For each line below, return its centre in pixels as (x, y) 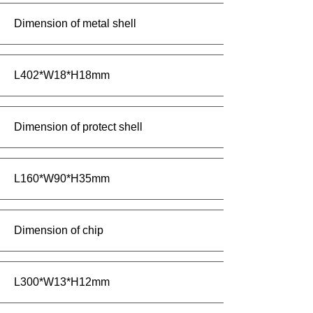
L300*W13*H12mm (62, 282)
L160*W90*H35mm (62, 179)
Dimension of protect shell (78, 127)
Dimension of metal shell (75, 23)
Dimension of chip (59, 230)
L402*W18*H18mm (62, 75)
